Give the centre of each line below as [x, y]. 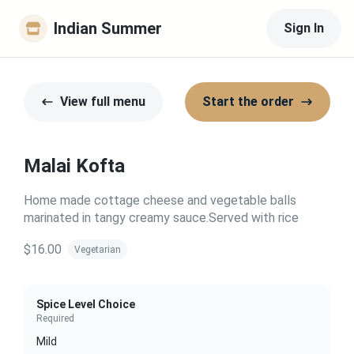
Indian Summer [108, 28]
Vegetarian [98, 249]
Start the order [248, 102]
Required [55, 318]
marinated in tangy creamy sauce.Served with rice [161, 218]
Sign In [304, 28]
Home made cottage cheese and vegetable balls [160, 200]
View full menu [103, 102]
